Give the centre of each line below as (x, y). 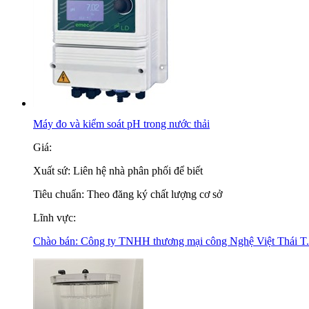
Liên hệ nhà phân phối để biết (138, 171)
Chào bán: (57, 241)
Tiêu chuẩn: (60, 194)
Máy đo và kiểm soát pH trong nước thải (121, 124)
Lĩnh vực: (54, 218)
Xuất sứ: (53, 171)
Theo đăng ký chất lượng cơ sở (154, 194)
